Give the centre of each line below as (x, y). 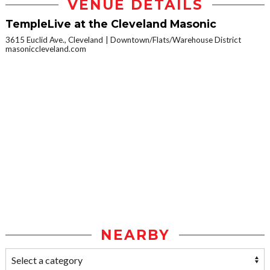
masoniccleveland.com (46, 49)
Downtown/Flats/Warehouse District (176, 40)
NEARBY (135, 235)
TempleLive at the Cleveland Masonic (111, 24)
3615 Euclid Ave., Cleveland (54, 40)
